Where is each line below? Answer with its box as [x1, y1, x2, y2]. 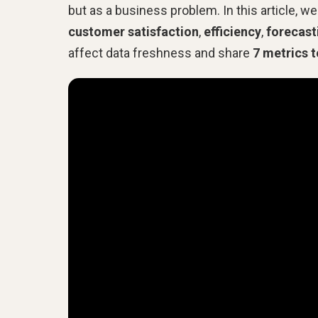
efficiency [204, 23, 261, 39]
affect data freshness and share [68, 45, 253, 60]
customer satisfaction [68, 23, 199, 39]
